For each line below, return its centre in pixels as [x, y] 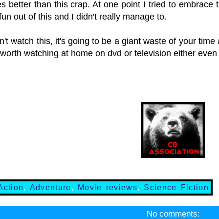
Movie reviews [108, 187]
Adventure [50, 187]
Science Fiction [176, 187]
